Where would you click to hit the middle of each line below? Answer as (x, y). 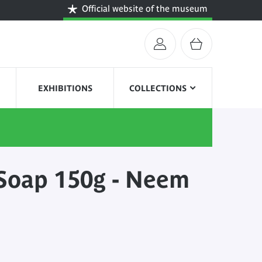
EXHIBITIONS (65, 88)
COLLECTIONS (158, 88)
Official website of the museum (145, 8)
